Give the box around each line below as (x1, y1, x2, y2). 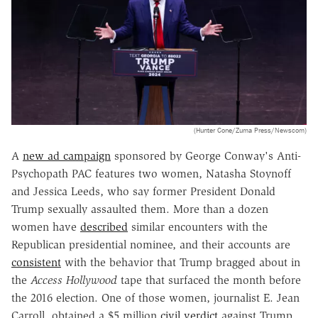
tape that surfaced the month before (117, 273, 301, 287)
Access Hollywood (31, 273, 117, 287)
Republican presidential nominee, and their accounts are (11, 237, 290, 251)
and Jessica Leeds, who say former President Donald (11, 184, 275, 198)
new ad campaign (23, 148, 111, 163)
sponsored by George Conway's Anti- (111, 148, 301, 163)
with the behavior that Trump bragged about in (61, 255, 300, 269)
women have (11, 219, 80, 234)
